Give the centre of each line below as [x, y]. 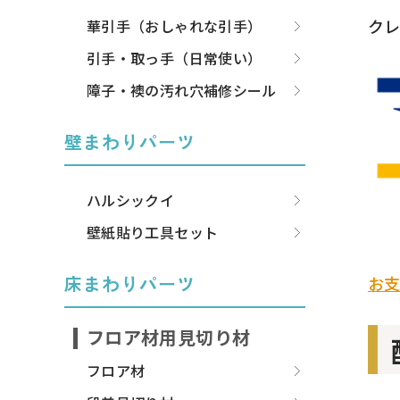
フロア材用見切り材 [169, 337]
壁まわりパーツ [130, 142]
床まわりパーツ [130, 284]
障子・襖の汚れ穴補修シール [182, 91]
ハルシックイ [131, 200]
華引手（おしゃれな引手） [175, 26]
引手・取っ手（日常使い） [175, 58]
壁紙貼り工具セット [153, 233]
